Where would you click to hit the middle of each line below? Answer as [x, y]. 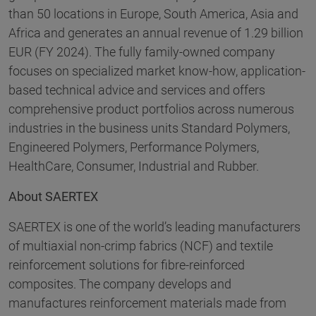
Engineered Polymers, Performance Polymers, [134, 147]
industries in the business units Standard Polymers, [149, 128]
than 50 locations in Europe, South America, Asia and [153, 14]
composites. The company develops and [120, 284]
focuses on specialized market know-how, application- [157, 71]
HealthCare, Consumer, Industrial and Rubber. [134, 166]
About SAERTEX [53, 197]
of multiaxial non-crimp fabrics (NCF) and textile [141, 246]
